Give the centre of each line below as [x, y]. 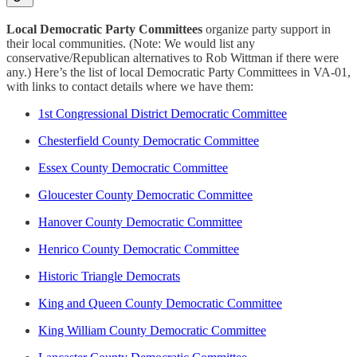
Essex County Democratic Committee [133, 167]
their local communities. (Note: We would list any [131, 43]
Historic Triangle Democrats [109, 276]
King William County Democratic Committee [152, 330]
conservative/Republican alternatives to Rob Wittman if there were [173, 57]
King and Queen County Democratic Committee [160, 303]
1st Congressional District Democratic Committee [163, 113]
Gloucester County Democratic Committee [145, 194]
